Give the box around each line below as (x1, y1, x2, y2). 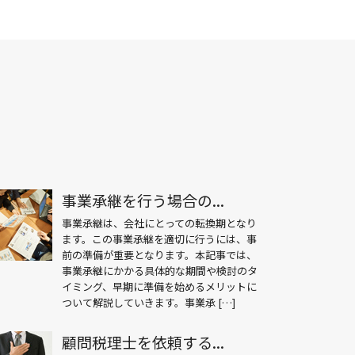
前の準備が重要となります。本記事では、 (62, 247, 258, 263)
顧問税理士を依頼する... (62, 330, 225, 353)
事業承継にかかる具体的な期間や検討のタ (62, 263, 258, 279)
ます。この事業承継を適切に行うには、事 (62, 231, 258, 247)
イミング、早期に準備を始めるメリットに (62, 279, 258, 295)
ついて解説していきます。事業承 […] (62, 295, 236, 311)
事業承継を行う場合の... (62, 189, 225, 212)
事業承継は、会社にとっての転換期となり (62, 216, 258, 231)
